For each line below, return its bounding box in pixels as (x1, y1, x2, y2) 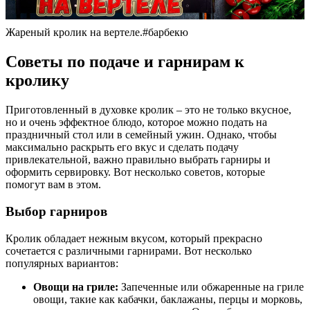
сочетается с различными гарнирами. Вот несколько (6, 244, 252, 257)
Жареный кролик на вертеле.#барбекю (6, 26, 188, 39)
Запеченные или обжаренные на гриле (118, 280, 304, 293)
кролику (6, 71, 69, 90)
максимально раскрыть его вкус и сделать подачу (6, 141, 239, 154)
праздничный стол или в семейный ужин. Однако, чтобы (6, 129, 277, 141)
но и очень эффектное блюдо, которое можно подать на (6, 116, 267, 129)
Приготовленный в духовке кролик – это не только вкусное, (6, 104, 291, 116)
